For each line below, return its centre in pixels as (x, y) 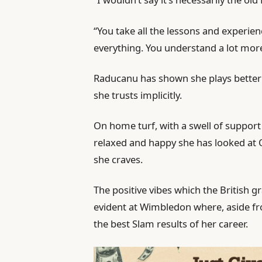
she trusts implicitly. (138, 95)
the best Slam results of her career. (171, 224)
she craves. (118, 160)
